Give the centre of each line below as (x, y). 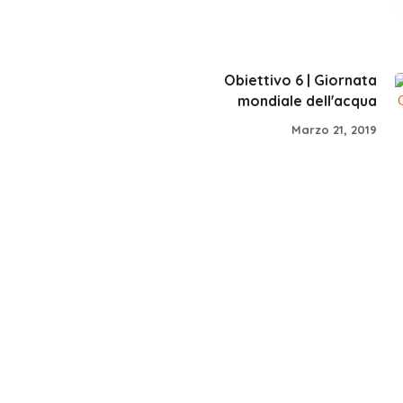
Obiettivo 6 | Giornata (300, 80)
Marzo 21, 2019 (334, 129)
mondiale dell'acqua (307, 101)
